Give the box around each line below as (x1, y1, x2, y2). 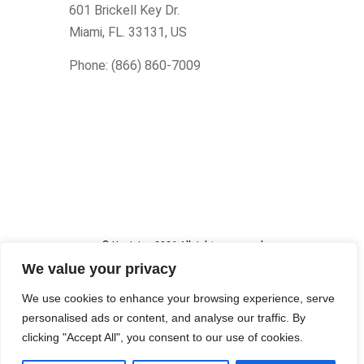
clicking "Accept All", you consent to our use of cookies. (22, 331, 303, 344)
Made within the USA (128, 260, 236, 274)
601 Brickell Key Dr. (69, 2, 180, 18)
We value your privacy (22, 261, 176, 277)
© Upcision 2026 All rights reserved (101, 240, 263, 252)
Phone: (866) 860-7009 (69, 57, 201, 73)
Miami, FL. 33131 (69, 24, 165, 40)
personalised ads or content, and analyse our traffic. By (22, 311, 305, 324)
